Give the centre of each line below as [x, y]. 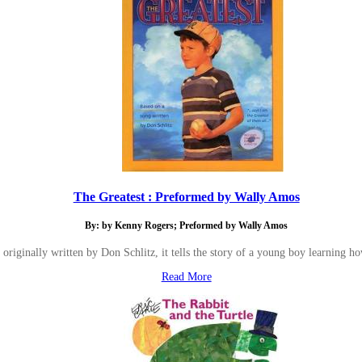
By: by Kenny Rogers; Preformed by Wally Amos [187, 225]
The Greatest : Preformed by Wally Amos [186, 196]
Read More [186, 277]
